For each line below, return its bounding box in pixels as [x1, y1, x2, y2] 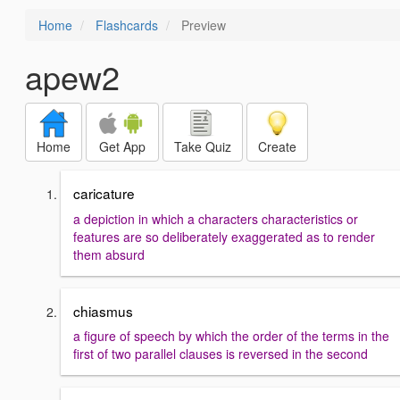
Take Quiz [174, 137, 231, 155]
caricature [73, 183, 135, 203]
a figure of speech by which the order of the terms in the [73, 327, 389, 346]
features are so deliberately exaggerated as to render [73, 227, 375, 246]
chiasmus [73, 300, 133, 321]
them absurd [73, 245, 145, 263]
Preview [178, 16, 226, 34]
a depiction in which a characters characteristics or [73, 209, 358, 228]
